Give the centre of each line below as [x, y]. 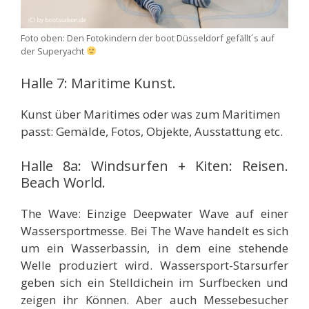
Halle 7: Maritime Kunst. [98, 83]
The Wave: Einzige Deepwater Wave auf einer [154, 213]
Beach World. [63, 182]
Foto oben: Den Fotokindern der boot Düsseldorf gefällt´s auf [148, 38]
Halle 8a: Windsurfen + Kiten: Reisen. [154, 166]
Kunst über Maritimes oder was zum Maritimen [150, 114]
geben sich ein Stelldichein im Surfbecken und [154, 282]
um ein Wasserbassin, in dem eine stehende [154, 248]
